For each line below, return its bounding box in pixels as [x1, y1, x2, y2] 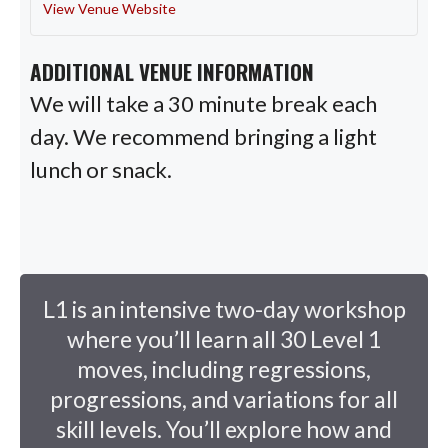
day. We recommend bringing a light [30, 122, 377, 150]
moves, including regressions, [77, 354, 371, 383]
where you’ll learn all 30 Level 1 [67, 324, 381, 353]
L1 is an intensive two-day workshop [42, 294, 406, 323]
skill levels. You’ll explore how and [56, 414, 392, 443]
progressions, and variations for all [50, 384, 398, 413]
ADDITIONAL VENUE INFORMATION [30, 55, 314, 87]
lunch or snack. [30, 155, 172, 183]
